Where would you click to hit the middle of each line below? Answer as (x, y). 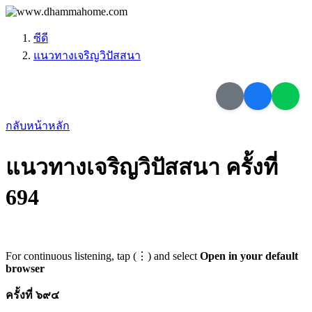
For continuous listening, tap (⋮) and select (103, 256)
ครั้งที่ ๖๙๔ (32, 295)
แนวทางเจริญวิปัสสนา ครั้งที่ (142, 167)
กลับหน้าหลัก (38, 126)
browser (25, 268)
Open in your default (249, 256)
